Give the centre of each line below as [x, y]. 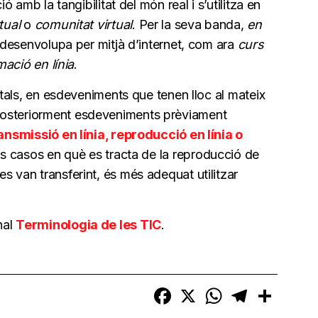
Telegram [273, 290]
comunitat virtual [83, 24]
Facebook [198, 290]
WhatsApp [249, 290]
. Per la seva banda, [190, 24]
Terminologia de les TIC [88, 224]
